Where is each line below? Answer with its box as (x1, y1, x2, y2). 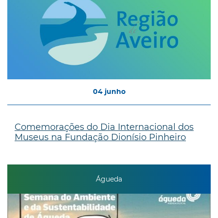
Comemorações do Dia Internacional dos (15, 121, 194, 132)
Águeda (96, 175, 122, 184)
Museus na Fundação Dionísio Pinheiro (15, 131, 186, 143)
